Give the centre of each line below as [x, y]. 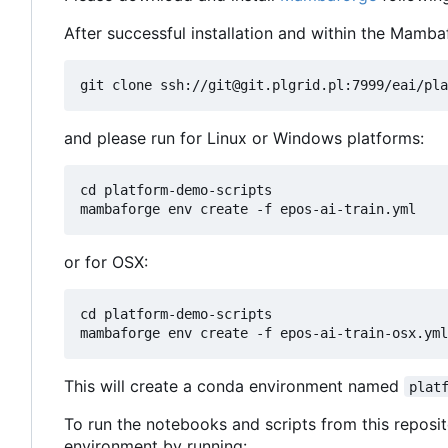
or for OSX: [106, 261]
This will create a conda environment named [234, 385]
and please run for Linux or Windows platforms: [244, 137]
